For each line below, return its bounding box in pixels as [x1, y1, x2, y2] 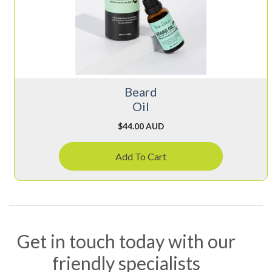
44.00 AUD [122, 120, 164, 131]
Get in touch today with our [17, 229, 236, 252]
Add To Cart [115, 150, 166, 162]
